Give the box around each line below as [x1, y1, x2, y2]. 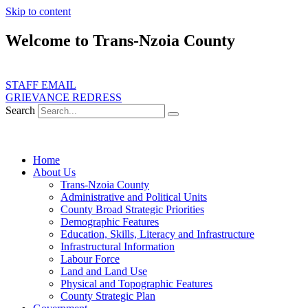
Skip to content [5, 5, 71, 17]
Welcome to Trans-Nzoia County [5, 31, 235, 49]
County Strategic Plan [60, 289, 155, 302]
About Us [33, 166, 76, 178]
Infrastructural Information [60, 240, 175, 252]
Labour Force [60, 252, 120, 265]
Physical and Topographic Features [60, 277, 212, 289]
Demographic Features [60, 215, 159, 228]
